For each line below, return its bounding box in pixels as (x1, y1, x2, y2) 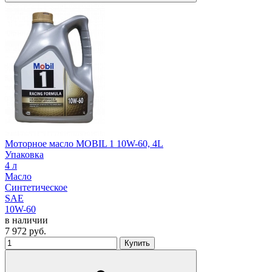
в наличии (5, 215, 48, 226)
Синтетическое (5, 182, 67, 193)
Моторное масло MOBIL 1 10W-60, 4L (5, 138, 163, 149)
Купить (124, 239, 150, 248)
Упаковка (5, 149, 44, 160)
